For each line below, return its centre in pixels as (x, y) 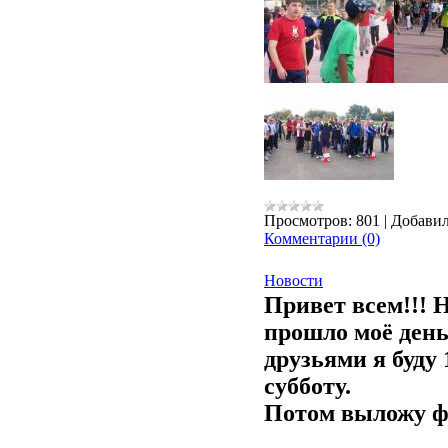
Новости (293, 280)
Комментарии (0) (322, 238)
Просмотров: (308, 220)
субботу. (307, 386)
